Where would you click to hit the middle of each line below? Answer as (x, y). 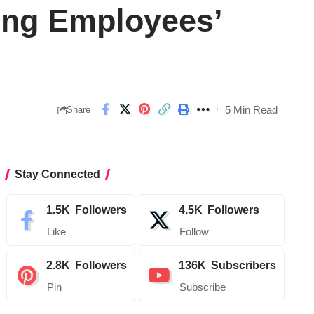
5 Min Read (251, 109)
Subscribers (244, 266)
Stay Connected (58, 175)
